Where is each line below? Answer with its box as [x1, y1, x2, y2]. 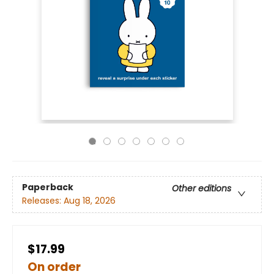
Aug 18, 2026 [64, 194, 116, 207]
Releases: [22, 194, 64, 207]
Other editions [172, 182, 231, 195]
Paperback [22, 181, 73, 194]
